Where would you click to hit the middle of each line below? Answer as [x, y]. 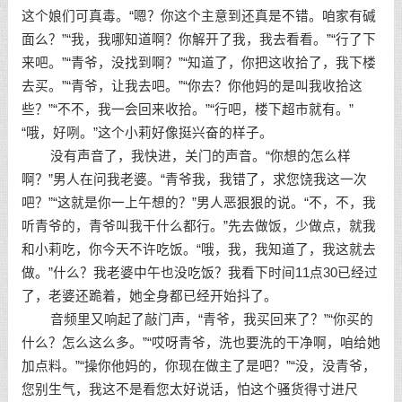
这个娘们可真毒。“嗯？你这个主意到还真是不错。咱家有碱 [198, 16]
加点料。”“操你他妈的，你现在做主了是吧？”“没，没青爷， [198, 366]
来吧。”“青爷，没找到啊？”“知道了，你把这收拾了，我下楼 [198, 63]
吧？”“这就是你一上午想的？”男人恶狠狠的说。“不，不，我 [198, 203]
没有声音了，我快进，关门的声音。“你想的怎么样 [186, 156]
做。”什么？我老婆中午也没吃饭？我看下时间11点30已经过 [199, 273]
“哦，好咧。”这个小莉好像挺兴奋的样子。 [147, 133]
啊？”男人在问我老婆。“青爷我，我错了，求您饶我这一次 [194, 179]
